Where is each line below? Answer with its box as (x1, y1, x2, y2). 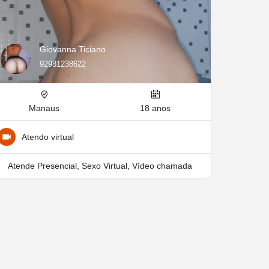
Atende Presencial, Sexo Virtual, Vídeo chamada (7, 161, 192, 171)
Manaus (29, 103, 59, 113)
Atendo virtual (22, 132, 74, 142)
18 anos (140, 103, 171, 113)
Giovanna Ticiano (40, 44, 106, 54)
